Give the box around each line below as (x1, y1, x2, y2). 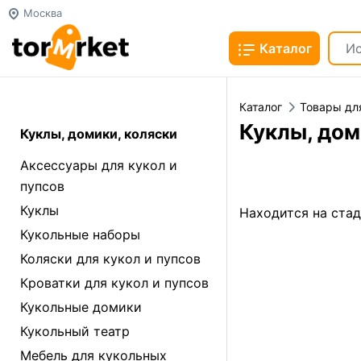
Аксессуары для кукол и (20, 157, 177, 173)
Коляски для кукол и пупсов (20, 251, 201, 267)
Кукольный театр (20, 323, 130, 339)
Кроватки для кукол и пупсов (20, 275, 209, 291)
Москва (20, 6, 62, 19)
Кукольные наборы (20, 226, 140, 243)
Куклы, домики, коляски (20, 126, 177, 142)
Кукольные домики (20, 299, 142, 315)
